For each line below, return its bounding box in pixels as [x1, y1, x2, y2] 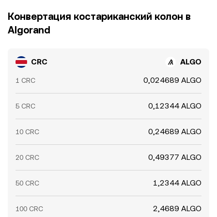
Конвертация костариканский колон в [8, 11, 191, 22]
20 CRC [15, 154, 39, 161]
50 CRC [15, 179, 39, 187]
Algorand [8, 24, 50, 36]
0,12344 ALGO [148, 101, 201, 110]
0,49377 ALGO [148, 153, 201, 162]
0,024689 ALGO [143, 76, 201, 85]
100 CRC [15, 205, 43, 213]
